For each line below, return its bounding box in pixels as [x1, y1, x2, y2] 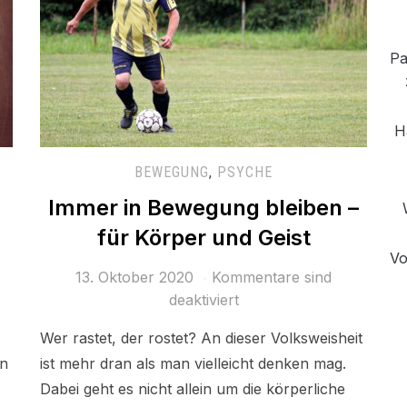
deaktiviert [168, 291, 239, 310]
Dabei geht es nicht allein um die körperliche [40, 380, 345, 399]
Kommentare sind [212, 268, 332, 287]
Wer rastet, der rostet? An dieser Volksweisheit [40, 329, 362, 348]
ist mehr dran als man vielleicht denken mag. [40, 354, 346, 373]
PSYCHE [217, 164, 273, 182]
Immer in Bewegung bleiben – [48, 194, 359, 222]
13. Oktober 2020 [75, 268, 194, 287]
